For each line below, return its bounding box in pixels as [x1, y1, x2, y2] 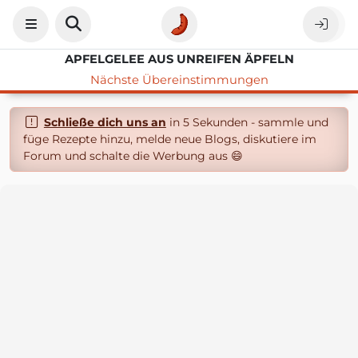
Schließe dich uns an [43, 115, 166, 129]
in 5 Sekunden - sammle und [165, 115, 328, 129]
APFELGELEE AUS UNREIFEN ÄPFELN [64, 52, 294, 66]
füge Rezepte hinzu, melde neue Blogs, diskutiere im [23, 132, 316, 146]
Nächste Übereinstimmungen [89, 73, 268, 87]
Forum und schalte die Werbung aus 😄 [23, 149, 243, 163]
